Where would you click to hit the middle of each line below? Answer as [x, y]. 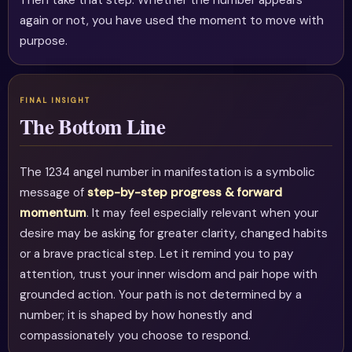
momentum [53, 213]
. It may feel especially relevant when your [203, 213]
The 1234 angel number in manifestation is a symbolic [168, 172]
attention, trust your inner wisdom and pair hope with [169, 275]
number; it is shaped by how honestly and [136, 315]
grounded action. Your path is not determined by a [161, 295]
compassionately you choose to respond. [136, 336]
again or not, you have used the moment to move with [172, 21]
